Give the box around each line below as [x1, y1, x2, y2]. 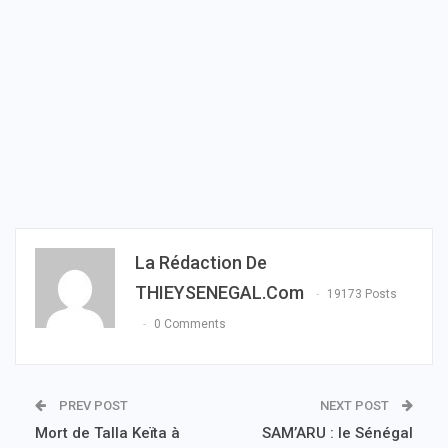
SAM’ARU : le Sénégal [262, 423, 413, 442]
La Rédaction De [135, 251, 267, 273]
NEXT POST [320, 397, 392, 413]
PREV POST [56, 397, 128, 413]
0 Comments [154, 317, 226, 332]
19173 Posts [327, 287, 397, 302]
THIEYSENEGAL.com [135, 281, 304, 303]
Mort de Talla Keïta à [35, 423, 180, 442]
